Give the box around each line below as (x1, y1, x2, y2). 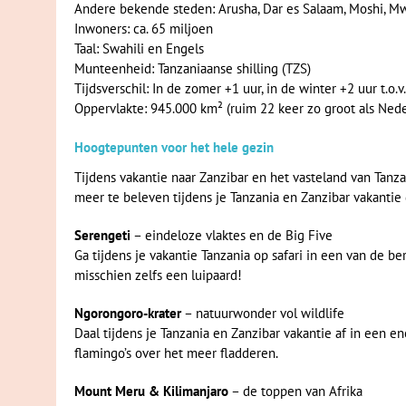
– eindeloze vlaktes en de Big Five (130, 227, 333, 244)
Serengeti (74, 227, 130, 244)
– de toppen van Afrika (228, 382, 362, 400)
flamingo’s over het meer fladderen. (74, 344, 278, 362)
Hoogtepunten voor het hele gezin (74, 139, 274, 156)
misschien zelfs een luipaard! (74, 266, 242, 284)
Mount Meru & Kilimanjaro (74, 382, 228, 400)
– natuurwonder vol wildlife (181, 304, 344, 322)
